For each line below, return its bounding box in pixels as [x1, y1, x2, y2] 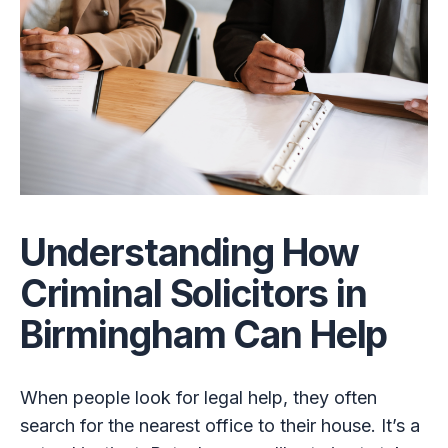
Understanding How [19, 230, 359, 276]
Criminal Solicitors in [19, 271, 367, 317]
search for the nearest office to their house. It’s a [19, 414, 420, 436]
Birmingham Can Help [19, 312, 388, 358]
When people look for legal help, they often [19, 386, 377, 408]
